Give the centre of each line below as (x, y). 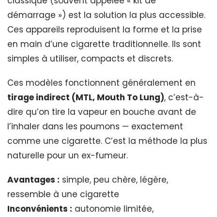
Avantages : (33, 179)
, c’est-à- (184, 97)
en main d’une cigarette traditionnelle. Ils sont (104, 44)
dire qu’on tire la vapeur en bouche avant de (102, 112)
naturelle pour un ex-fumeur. (68, 155)
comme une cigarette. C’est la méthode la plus (107, 141)
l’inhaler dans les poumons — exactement (95, 126)
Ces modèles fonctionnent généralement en (101, 83)
